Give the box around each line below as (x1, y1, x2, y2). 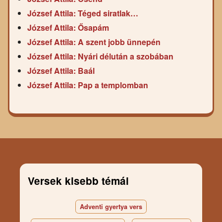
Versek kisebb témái (27, 173, 129, 188)
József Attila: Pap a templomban (27, 79, 148, 91)
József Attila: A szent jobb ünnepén (27, 36, 161, 48)
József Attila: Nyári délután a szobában (27, 51, 173, 62)
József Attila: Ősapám (27, 22, 109, 34)
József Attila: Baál (27, 65, 95, 77)
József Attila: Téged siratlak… (27, 7, 138, 19)
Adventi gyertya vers (80, 202, 142, 211)
